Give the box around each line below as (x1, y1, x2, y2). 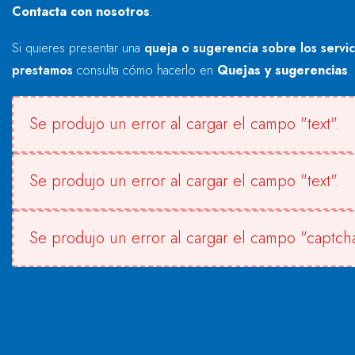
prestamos (12, 61, 73, 79)
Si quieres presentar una (12, 39, 144, 57)
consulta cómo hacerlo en (73, 61, 217, 79)
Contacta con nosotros (12, 2, 150, 21)
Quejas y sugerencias (217, 61, 348, 79)
